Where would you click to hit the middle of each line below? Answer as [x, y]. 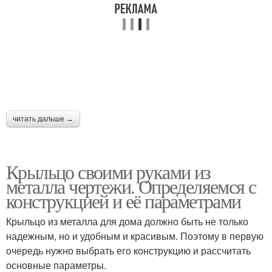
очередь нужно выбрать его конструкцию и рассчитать [128, 250]
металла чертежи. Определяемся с [131, 186]
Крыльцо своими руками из [108, 171]
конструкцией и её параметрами [124, 200]
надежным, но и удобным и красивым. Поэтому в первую [135, 236]
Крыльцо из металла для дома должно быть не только [127, 221]
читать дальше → [43, 119]
